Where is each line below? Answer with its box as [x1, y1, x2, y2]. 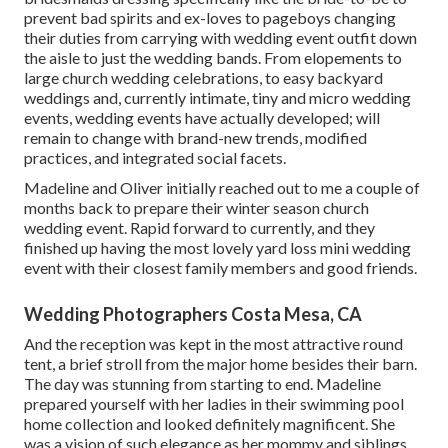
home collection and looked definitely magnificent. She [24, 414, 395, 434]
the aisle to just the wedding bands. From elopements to [24, 48, 402, 68]
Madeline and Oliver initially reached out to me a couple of [24, 178, 420, 198]
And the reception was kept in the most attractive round [24, 334, 403, 354]
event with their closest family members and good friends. [24, 258, 417, 278]
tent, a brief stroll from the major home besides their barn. [24, 354, 417, 374]
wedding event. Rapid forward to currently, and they [24, 218, 375, 238]
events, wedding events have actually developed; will [24, 108, 380, 128]
